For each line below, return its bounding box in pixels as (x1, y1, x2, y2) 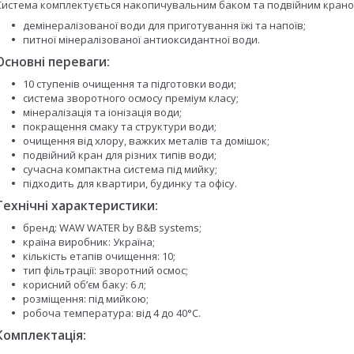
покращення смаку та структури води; (23, 119, 217, 134)
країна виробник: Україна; (23, 235, 155, 249)
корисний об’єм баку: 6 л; (23, 277, 146, 292)
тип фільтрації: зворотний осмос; (23, 263, 188, 277)
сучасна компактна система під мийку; (23, 162, 217, 176)
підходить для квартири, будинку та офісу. (23, 176, 237, 190)
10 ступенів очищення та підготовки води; (23, 77, 236, 91)
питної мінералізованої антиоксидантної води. (23, 32, 262, 47)
